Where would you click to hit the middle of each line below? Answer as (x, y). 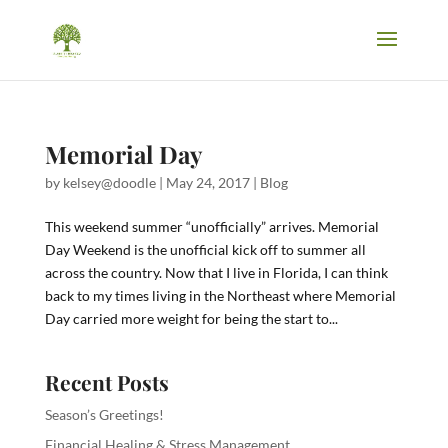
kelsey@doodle (109, 182)
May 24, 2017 (207, 182)
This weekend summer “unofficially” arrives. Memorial (211, 226)
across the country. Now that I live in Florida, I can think (216, 272)
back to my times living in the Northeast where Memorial (220, 295)
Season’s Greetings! (104, 414)
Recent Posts (106, 382)
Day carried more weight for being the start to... (191, 318)
